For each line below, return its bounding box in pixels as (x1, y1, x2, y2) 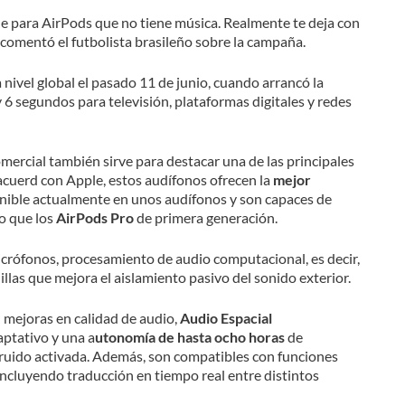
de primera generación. (136, 208, 278, 226)
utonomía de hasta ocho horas (94, 327, 287, 345)
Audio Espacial (179, 308, 272, 326)
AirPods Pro (52, 208, 137, 226)
